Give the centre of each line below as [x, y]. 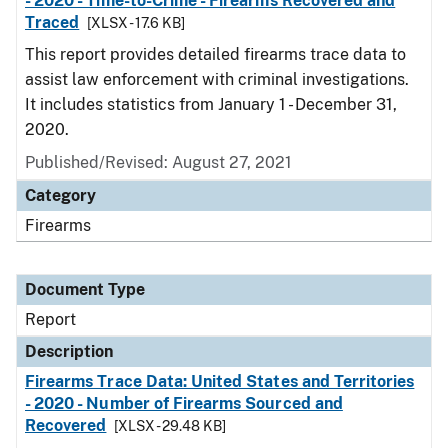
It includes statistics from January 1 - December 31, [211, 104]
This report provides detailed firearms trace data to [215, 54]
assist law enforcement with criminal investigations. [217, 79]
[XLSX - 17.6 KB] [136, 23]
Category [60, 195]
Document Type [85, 289]
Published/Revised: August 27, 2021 [158, 162]
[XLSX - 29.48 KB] [170, 426]
